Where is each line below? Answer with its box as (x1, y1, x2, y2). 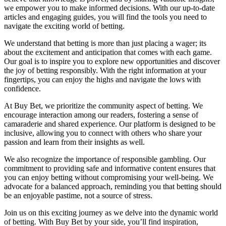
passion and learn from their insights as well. (4, 138, 145, 147)
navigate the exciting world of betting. (4, 22, 125, 31)
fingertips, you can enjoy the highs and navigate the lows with (4, 75, 201, 84)
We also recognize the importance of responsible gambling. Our (4, 155, 206, 164)
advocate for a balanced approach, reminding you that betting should (4, 182, 221, 191)
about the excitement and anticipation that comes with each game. (4, 48, 212, 57)
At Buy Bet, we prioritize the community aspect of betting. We (4, 101, 203, 110)
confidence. (4, 84, 41, 93)
